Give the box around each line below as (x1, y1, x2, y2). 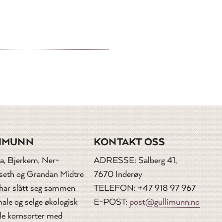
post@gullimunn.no (129, 197, 200, 208)
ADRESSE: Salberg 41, (94, 155, 177, 166)
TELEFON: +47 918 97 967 (94, 183, 196, 194)
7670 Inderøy (94, 169, 142, 180)
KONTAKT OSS (94, 135, 166, 149)
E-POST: (94, 197, 129, 208)
